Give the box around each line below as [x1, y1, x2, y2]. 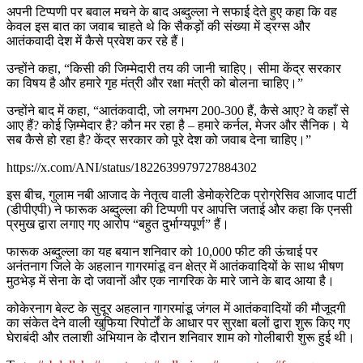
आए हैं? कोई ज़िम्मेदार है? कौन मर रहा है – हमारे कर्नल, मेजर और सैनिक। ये [6, 117, 348, 132]
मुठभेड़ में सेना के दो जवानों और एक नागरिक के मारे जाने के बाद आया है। [6, 273, 335, 288]
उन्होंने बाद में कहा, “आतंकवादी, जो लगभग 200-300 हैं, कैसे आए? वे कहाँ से [6, 103, 349, 117]
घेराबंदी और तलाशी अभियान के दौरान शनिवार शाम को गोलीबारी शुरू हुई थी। [6, 330, 355, 344]
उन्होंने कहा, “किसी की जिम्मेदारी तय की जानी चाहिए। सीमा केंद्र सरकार [6, 61, 341, 75]
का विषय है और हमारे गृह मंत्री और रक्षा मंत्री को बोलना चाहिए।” [6, 75, 303, 90]
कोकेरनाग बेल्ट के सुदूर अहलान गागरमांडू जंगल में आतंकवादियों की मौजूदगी [6, 301, 346, 315]
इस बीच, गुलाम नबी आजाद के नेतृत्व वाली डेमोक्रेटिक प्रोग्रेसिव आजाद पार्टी [6, 187, 357, 202]
